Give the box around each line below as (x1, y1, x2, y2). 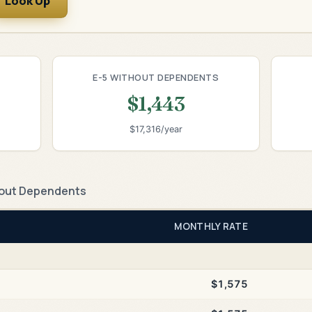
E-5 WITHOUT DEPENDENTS (93, 70, 219, 84)
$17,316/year (129, 124, 182, 135)
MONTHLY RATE (174, 219, 248, 233)
